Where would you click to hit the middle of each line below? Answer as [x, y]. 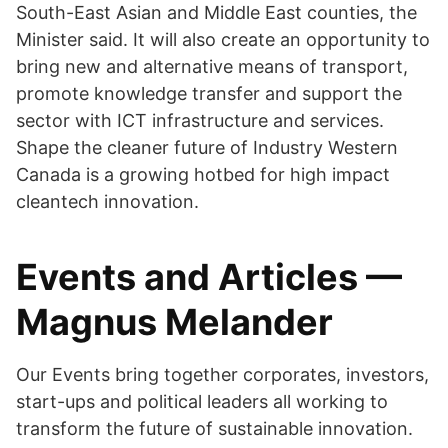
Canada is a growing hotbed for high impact [203, 174]
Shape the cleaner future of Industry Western [207, 147]
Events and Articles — [209, 277]
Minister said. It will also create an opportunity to [223, 39]
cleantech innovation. [107, 201]
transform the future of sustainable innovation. [214, 428]
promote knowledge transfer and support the [209, 93]
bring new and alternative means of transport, [212, 66]
